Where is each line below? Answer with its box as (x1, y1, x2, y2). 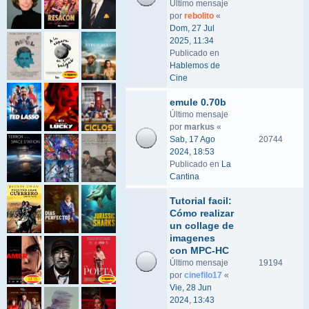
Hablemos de (170, 61, 220, 70)
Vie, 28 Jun (170, 283, 212, 292)
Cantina (170, 172, 199, 181)
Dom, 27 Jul (170, 23, 215, 33)
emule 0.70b (170, 97, 226, 108)
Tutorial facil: (170, 195, 232, 206)
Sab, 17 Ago (170, 134, 215, 144)
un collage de (170, 220, 234, 231)
